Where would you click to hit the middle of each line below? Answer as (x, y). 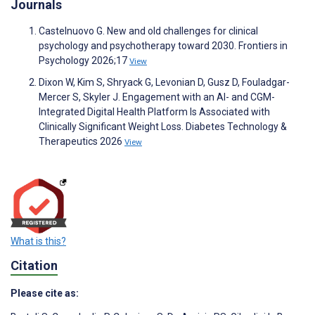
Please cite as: (45, 293)
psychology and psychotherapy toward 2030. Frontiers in (163, 46)
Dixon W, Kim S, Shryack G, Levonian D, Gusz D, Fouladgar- (164, 83)
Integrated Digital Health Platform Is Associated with (154, 112)
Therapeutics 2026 (82, 142)
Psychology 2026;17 (84, 61)
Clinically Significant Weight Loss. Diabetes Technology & (163, 127)
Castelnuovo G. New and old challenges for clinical (148, 31)
